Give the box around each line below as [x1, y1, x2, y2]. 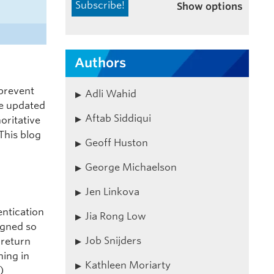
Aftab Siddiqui [84, 112, 151, 124]
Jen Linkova [84, 185, 139, 198]
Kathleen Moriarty [84, 259, 171, 271]
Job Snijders [84, 234, 141, 246]
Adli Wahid [84, 87, 136, 100]
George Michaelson [84, 161, 177, 173]
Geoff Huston [84, 136, 148, 149]
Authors [75, 55, 127, 71]
